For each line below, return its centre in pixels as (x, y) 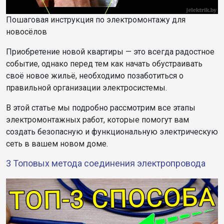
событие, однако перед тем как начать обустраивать (104, 63)
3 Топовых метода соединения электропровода (106, 163)
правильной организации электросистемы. (86, 87)
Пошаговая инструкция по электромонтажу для (96, 19)
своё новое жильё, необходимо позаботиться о (95, 75)
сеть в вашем (33, 143)
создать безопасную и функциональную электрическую (112, 131)
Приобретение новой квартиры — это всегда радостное (110, 51)
